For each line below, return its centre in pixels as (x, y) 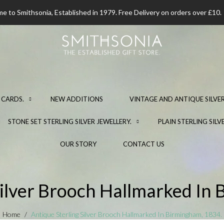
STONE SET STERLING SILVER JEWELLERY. (70, 121)
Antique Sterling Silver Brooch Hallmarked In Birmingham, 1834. (126, 214)
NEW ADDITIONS (77, 99)
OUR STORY (78, 144)
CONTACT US (143, 144)
